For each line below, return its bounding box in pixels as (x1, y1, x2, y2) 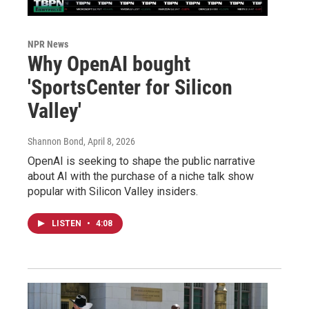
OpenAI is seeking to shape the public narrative (28, 154, 255, 168)
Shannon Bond (28, 136, 83, 147)
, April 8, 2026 (83, 136, 135, 147)
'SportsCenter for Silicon (28, 75, 232, 99)
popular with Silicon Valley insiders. (28, 185, 198, 198)
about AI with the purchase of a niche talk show (28, 170, 254, 183)
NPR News (28, 39, 68, 50)
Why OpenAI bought (28, 52, 190, 76)
